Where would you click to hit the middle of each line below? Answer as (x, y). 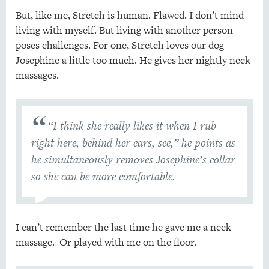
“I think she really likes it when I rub (132, 126)
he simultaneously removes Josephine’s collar (133, 160)
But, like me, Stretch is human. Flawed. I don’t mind (129, 15)
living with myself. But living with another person (124, 30)
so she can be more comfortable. (103, 177)
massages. (37, 75)
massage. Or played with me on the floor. (106, 242)
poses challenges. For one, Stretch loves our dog (119, 45)
